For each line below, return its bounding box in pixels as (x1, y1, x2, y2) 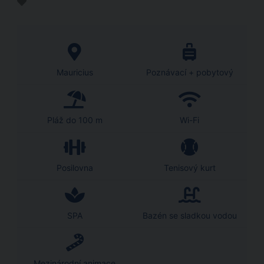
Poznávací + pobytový (146, 67, 233, 77)
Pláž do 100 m (47, 115, 103, 125)
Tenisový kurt (163, 163, 216, 173)
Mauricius (56, 67, 93, 77)
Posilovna (56, 163, 93, 173)
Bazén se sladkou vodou (142, 210, 237, 220)
